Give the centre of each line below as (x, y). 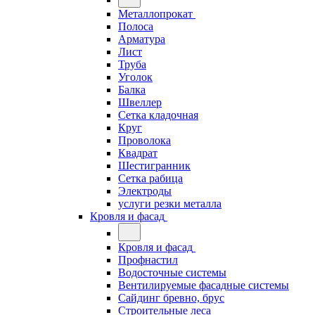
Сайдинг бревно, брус (171, 298)
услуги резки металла (170, 204)
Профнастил (148, 260)
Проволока (144, 140)
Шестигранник (154, 166)
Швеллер (140, 102)
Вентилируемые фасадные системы (204, 285)
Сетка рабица (150, 178)
